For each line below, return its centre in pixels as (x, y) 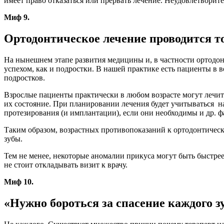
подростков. (24, 78)
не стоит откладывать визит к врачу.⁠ (66, 165)
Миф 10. (19, 182)
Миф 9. (17, 17)
